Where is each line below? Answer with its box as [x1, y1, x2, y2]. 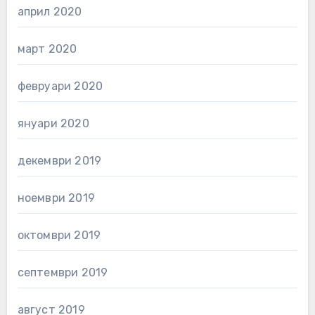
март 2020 [17, 41, 77, 56]
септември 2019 [17, 265, 108, 279]
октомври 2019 [17, 228, 101, 242]
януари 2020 [17, 116, 89, 130]
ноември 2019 [17, 191, 95, 205]
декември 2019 [17, 153, 102, 167]
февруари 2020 [17, 79, 103, 93]
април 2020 [17, 4, 82, 18]
